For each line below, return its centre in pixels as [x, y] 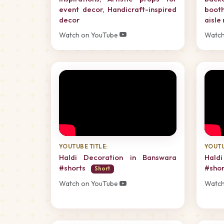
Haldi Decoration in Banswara [118, 157]
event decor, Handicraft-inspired [118, 9]
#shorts [73, 168]
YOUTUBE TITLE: [83, 146]
